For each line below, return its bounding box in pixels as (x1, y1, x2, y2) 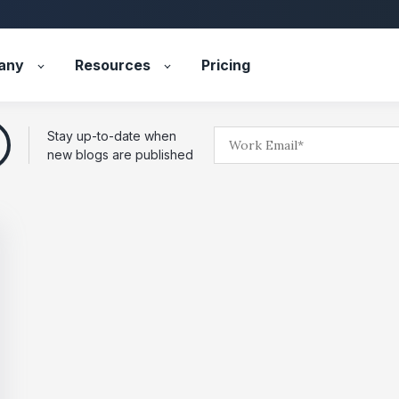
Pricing (201, 56, 251, 74)
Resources (75, 56, 151, 74)
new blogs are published (46, 147, 193, 162)
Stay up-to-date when (46, 128, 176, 143)
